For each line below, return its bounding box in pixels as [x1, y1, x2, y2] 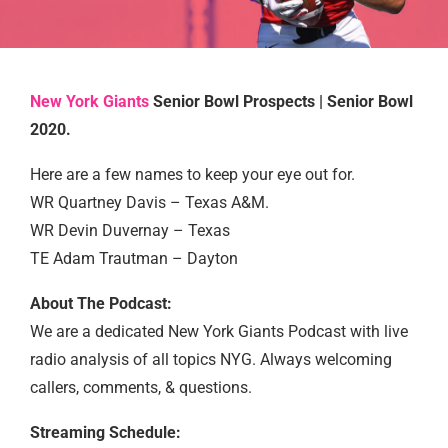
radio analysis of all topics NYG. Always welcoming [30, 350, 392, 369]
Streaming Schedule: [30, 423, 181, 442]
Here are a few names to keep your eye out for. [30, 165, 355, 184]
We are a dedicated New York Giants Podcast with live [30, 322, 408, 341]
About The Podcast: [30, 294, 172, 313]
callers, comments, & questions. [30, 378, 252, 397]
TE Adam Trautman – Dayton [30, 249, 238, 268]
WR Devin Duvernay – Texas [30, 221, 230, 240]
